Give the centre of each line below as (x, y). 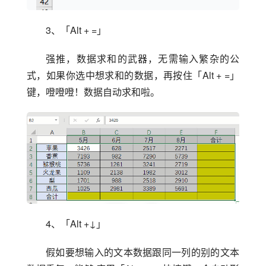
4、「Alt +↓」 (76, 224)
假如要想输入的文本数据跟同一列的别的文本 (142, 252)
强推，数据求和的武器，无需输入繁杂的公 (142, 59)
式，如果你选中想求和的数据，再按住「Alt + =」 (133, 75)
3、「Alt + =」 (76, 30)
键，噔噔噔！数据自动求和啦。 (93, 92)
